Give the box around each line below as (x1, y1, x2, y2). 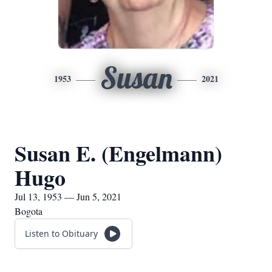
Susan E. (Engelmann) (15, 137, 222, 169)
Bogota (15, 205, 42, 217)
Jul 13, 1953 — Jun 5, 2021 (15, 190, 121, 203)
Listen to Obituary (25, 228, 98, 239)
